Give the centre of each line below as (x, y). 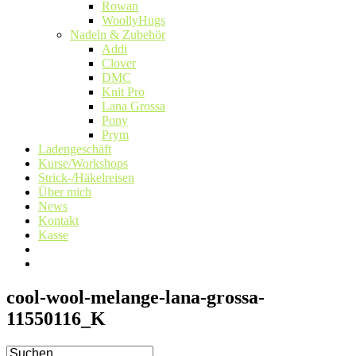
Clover (119, 63)
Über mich (65, 192)
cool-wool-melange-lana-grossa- (135, 297)
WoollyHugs (133, 20)
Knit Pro (123, 92)
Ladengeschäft (75, 149)
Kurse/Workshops (83, 163)
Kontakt (58, 221)
